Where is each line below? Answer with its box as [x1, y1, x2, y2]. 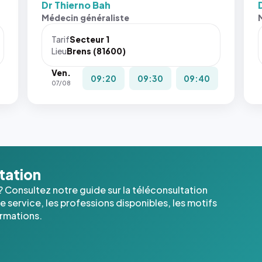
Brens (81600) [67, 46, 126, 56]
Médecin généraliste [42, 12, 130, 23]
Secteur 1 [70, 34, 110, 44]
